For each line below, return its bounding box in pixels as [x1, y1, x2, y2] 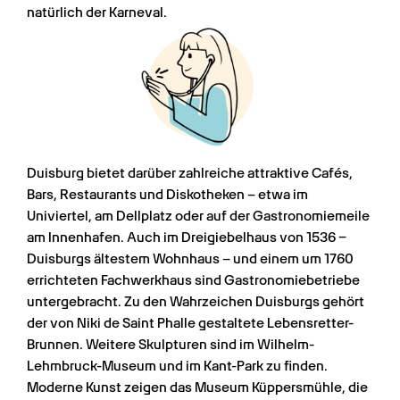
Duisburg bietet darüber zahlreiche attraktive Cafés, [27, 165, 353, 182]
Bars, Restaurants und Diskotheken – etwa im [27, 187, 308, 204]
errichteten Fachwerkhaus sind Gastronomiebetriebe [27, 272, 360, 289]
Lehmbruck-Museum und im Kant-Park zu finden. [27, 358, 328, 375]
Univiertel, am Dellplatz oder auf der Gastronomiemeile [27, 208, 370, 225]
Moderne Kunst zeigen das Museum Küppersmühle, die [27, 379, 368, 396]
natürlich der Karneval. [27, 4, 167, 21]
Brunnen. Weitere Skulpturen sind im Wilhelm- [27, 337, 314, 354]
